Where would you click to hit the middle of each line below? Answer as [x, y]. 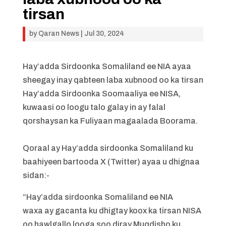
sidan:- [36, 175]
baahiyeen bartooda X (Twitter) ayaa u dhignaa [111, 162]
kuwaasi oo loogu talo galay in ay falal [94, 107]
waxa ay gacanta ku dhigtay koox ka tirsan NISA [112, 211]
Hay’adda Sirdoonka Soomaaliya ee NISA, [101, 94]
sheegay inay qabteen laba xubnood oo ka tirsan [113, 80]
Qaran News [59, 34]
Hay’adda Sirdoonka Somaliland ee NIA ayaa [107, 66]
